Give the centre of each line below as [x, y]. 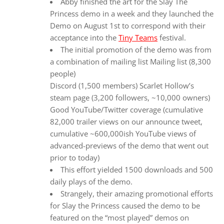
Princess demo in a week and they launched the [132, 14]
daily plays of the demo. [91, 182]
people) [63, 74]
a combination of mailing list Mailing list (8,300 [130, 62]
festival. [172, 38]
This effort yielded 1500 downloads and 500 [137, 170]
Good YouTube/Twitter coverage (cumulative [126, 110]
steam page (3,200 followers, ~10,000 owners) [130, 98]
